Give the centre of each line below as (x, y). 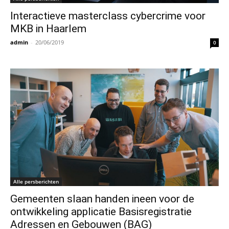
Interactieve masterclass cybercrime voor (108, 16)
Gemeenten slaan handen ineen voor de (102, 199)
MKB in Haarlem (48, 29)
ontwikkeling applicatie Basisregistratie (101, 211)
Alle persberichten (36, 181)
